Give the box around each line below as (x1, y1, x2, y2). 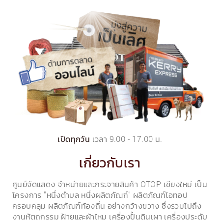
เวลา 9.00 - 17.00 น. (90, 134, 163, 145)
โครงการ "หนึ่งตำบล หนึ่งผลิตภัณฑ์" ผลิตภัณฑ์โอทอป (12, 190, 188, 201)
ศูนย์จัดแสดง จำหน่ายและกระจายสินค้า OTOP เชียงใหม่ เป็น (12, 179, 207, 190)
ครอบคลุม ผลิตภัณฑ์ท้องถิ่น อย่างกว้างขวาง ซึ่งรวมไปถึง (12, 200, 202, 212)
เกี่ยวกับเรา (79, 155, 141, 171)
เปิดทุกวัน (57, 135, 90, 144)
